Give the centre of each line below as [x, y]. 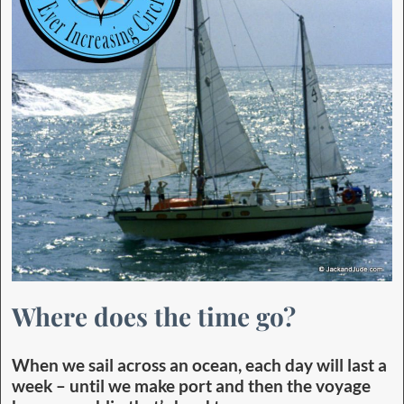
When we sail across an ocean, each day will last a [199, 366]
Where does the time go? [154, 317]
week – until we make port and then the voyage [191, 386]
